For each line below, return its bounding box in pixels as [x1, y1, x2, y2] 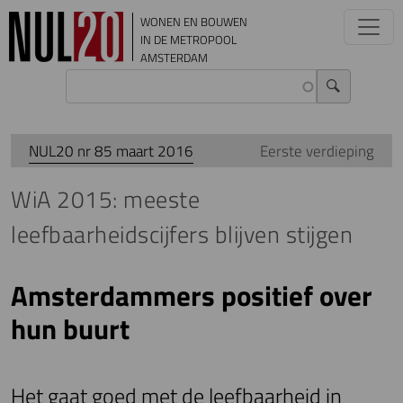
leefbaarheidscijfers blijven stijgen [11, 217, 354, 253]
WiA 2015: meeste [11, 182, 201, 218]
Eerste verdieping [260, 139, 374, 163]
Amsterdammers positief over [11, 274, 372, 318]
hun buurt [11, 308, 130, 351]
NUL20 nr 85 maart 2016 [29, 139, 193, 163]
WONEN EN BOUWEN [140, 13, 247, 31]
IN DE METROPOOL [140, 31, 237, 49]
